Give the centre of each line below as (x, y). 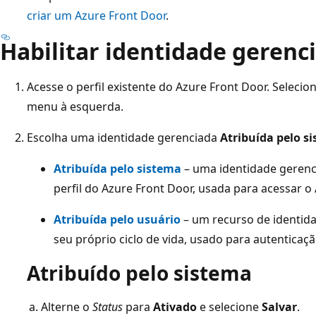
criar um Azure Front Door (96, 15)
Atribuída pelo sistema (117, 168)
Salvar (279, 306)
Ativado (175, 306)
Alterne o (67, 306)
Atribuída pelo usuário (117, 219)
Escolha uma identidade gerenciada (123, 137)
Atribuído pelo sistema (139, 273)
